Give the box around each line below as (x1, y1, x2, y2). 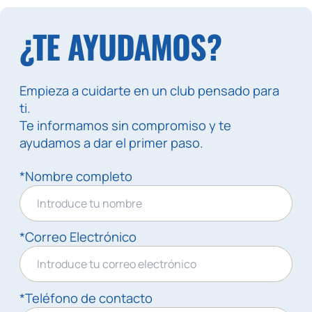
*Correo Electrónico (19, 228, 136, 247)
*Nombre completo (19, 166, 132, 185)
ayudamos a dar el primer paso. (19, 133, 203, 152)
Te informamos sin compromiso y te (19, 116, 231, 134)
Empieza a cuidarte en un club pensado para (19, 81, 279, 100)
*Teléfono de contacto (19, 288, 153, 307)
